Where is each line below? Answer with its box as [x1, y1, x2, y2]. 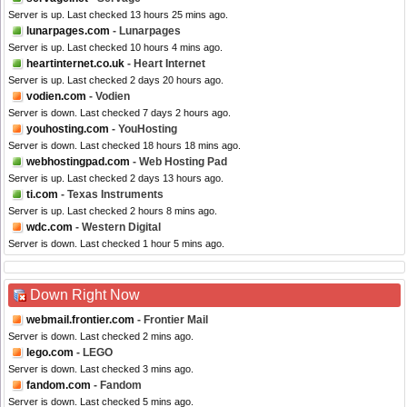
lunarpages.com [26, 25, 110, 38]
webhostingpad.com [26, 155, 130, 169]
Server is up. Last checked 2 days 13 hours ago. [8, 173, 223, 184]
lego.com [26, 346, 74, 360]
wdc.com [26, 221, 73, 234]
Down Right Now [30, 287, 140, 303]
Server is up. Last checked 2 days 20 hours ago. [8, 74, 223, 86]
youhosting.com [26, 123, 109, 136]
